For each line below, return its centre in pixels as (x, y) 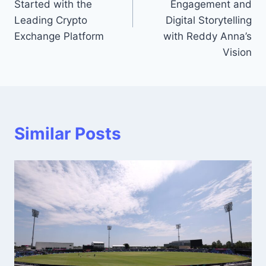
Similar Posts (68, 134)
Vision (237, 53)
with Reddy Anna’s (208, 37)
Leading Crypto (51, 20)
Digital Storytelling (209, 20)
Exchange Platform (59, 37)
